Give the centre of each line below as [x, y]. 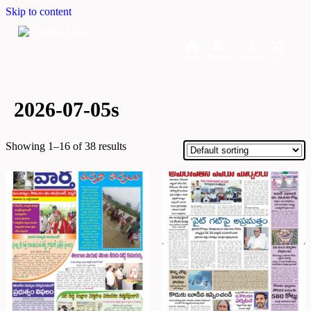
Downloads [251, 56]
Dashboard [218, 56]
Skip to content [39, 11]
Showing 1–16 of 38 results [66, 146]
